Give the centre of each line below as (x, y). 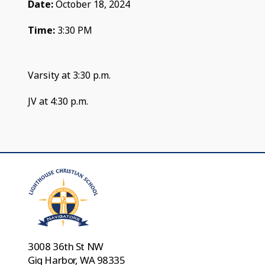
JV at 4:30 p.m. (58, 101)
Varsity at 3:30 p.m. (70, 75)
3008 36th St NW (66, 246)
